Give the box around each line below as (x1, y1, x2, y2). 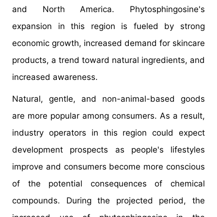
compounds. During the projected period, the (12, 196, 205, 206)
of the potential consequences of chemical (12, 179, 205, 189)
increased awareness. (12, 72, 98, 82)
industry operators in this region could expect (12, 128, 205, 138)
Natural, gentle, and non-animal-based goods (12, 94, 205, 104)
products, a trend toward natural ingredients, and (12, 55, 205, 65)
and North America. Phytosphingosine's (12, 4, 205, 15)
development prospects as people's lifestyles (12, 145, 205, 155)
